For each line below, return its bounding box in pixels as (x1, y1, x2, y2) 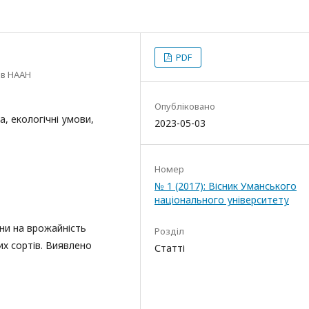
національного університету (154, 193, 289, 206)
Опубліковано (154, 100, 215, 112)
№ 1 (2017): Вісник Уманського (154, 179, 297, 192)
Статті (154, 241, 185, 255)
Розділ (154, 225, 184, 237)
